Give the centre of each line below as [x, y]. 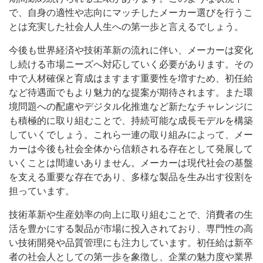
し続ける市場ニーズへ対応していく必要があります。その [131, 65]
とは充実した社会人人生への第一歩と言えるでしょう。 [126, 27]
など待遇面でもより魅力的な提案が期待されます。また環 [131, 93]
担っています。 [42, 191]
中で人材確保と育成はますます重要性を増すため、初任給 [131, 79]
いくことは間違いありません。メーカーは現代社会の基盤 [131, 163]
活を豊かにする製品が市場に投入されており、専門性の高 [131, 229]
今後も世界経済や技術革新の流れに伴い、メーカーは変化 [131, 50]
